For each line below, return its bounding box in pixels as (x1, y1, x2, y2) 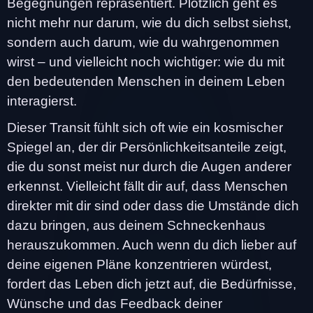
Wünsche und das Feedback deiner (7, 296, 222, 311)
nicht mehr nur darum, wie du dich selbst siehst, (7, 15, 291, 30)
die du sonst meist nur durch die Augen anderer (7, 159, 291, 174)
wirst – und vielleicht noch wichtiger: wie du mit (7, 54, 284, 69)
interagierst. (7, 93, 77, 108)
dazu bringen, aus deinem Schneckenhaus (7, 217, 265, 233)
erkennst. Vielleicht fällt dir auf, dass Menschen (7, 178, 288, 194)
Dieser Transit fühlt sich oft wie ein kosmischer (7, 119, 283, 135)
